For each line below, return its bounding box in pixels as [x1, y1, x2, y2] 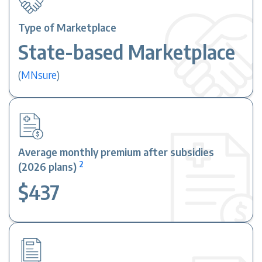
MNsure [21, 68, 57, 82]
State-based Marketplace [18, 39, 236, 64]
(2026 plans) [18, 160, 77, 174]
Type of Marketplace [18, 20, 117, 35]
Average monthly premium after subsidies [18, 145, 215, 159]
